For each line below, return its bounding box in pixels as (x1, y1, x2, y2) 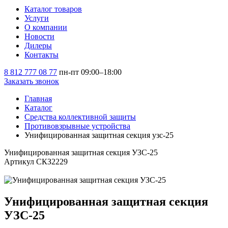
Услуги (24, 14, 49, 22)
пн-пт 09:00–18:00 (59, 68, 122, 76)
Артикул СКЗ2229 (4, 157, 68, 166)
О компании (24, 23, 67, 32)
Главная (24, 94, 52, 103)
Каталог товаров (24, 5, 82, 13)
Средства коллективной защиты (24, 112, 136, 121)
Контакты (24, 50, 59, 59)
